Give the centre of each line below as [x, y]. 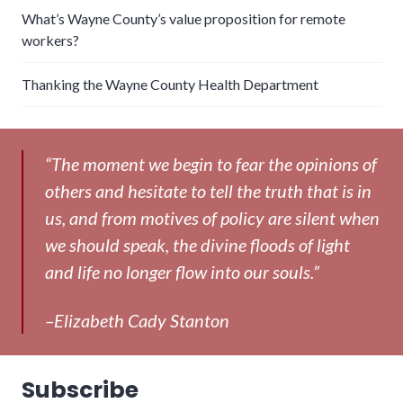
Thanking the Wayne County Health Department [170, 85]
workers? [50, 40]
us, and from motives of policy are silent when [212, 218]
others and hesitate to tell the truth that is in [208, 191]
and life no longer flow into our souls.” [182, 272]
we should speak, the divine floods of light [197, 245]
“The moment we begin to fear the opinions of [211, 164]
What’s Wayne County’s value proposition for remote [184, 19]
